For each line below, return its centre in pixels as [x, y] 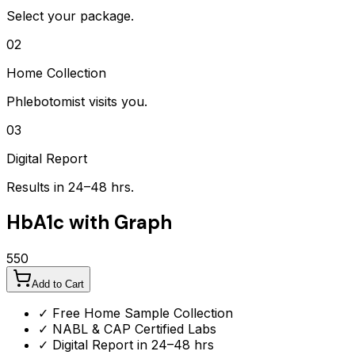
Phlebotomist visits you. [77, 101]
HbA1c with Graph [89, 223]
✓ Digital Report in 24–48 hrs [126, 345]
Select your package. [70, 15]
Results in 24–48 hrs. [70, 187]
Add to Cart [58, 284]
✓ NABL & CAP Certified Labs [127, 329]
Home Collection [56, 73]
